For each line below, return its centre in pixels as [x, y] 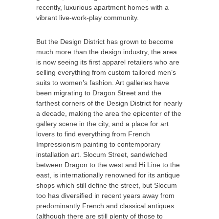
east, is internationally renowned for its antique [108, 175]
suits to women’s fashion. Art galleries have [103, 83]
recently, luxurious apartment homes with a [102, 7]
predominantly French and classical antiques [105, 206]
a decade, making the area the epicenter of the [109, 113]
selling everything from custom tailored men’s [106, 72]
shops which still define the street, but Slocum [107, 185]
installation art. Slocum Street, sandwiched [102, 154]
